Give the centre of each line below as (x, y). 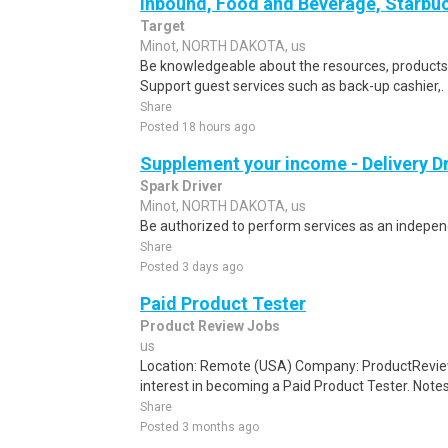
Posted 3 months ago (199, 427)
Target (162, 26)
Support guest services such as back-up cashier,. (292, 86)
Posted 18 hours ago (197, 127)
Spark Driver (181, 186)
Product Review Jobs (210, 326)
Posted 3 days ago (191, 267)
